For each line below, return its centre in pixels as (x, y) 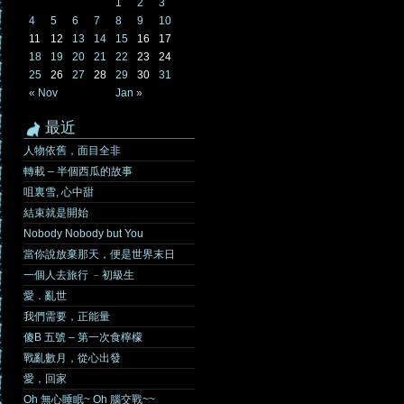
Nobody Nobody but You (83, 234)
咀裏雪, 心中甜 (59, 192)
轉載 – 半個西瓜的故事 (78, 171)
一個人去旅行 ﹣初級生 (79, 275)
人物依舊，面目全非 (72, 151)
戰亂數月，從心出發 (72, 358)
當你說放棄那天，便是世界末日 (99, 254)
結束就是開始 (56, 213)
